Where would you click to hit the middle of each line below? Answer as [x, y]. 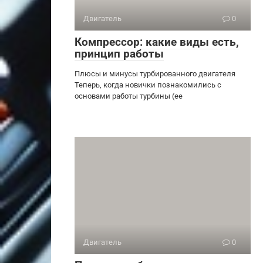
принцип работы [119, 53]
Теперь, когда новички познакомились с [148, 85]
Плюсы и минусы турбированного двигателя [155, 73]
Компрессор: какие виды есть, [157, 42]
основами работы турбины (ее [129, 96]
